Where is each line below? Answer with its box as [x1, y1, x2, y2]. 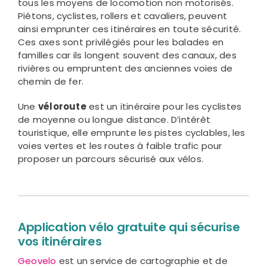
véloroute [38, 100, 86, 113]
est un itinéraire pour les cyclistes [86, 100, 242, 113]
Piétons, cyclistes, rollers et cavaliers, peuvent [17, 10, 228, 23]
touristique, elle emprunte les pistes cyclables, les [17, 126, 246, 139]
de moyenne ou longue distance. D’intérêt [17, 113, 210, 126]
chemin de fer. [17, 75, 84, 88]
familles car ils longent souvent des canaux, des [17, 49, 237, 62]
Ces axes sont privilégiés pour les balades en [17, 36, 224, 49]
